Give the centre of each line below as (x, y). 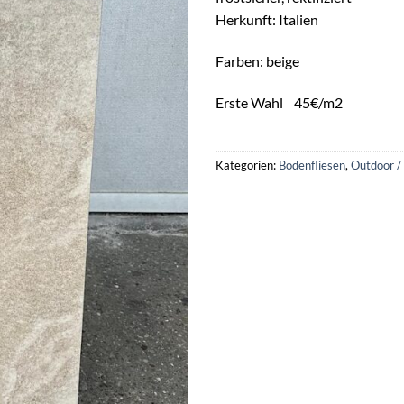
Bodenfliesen (312, 165)
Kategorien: (247, 165)
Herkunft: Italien (267, 19)
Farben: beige (257, 60)
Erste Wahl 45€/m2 (279, 102)
